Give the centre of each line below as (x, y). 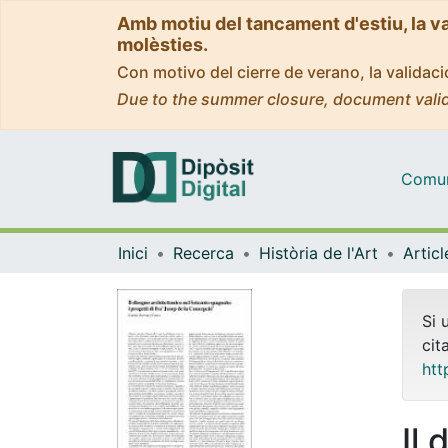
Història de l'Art (318, 252)
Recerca (203, 252)
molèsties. (162, 44)
